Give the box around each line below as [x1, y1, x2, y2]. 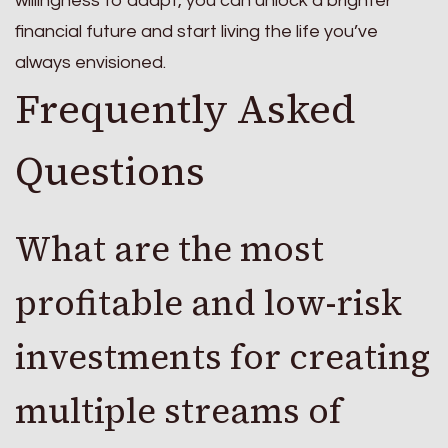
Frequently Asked [15, 81, 356, 136]
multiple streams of [15, 386, 342, 435]
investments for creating [15, 332, 430, 381]
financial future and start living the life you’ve [15, 21, 378, 41]
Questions [15, 143, 205, 198]
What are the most [15, 224, 324, 273]
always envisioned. [15, 52, 166, 72]
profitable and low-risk [15, 278, 402, 327]
